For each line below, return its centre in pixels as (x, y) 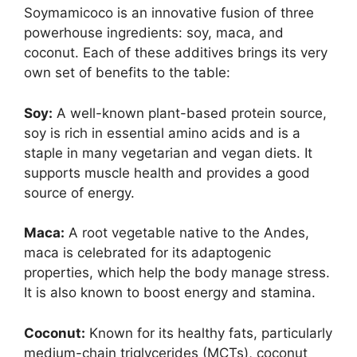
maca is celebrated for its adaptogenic (147, 253)
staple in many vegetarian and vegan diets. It (168, 153)
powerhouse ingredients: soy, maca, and (154, 33)
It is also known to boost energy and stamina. (170, 293)
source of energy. (79, 192)
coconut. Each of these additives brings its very (176, 53)
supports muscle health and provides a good (167, 173)
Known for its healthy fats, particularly (209, 333)
